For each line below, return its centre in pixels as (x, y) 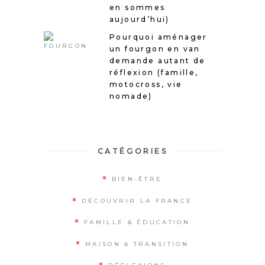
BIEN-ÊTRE (137, 179)
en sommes (138, 7)
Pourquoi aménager (159, 37)
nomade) (131, 96)
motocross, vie (146, 84)
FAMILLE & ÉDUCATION (137, 222)
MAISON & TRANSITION (137, 244)
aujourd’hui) (140, 19)
